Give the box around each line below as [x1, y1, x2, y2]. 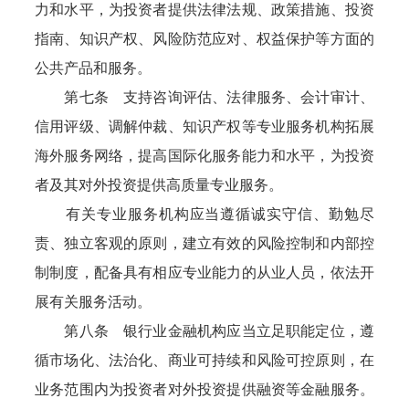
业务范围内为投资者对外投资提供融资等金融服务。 [35, 382, 374, 397]
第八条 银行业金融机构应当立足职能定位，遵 [35, 323, 374, 339]
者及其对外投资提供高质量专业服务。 [35, 177, 284, 193]
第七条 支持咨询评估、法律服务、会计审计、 [35, 89, 374, 105]
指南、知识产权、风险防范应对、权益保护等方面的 [35, 31, 374, 47]
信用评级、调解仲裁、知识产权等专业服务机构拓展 [35, 119, 374, 134]
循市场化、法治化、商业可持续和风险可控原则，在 [35, 352, 374, 368]
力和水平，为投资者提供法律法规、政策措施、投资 [35, 2, 374, 17]
